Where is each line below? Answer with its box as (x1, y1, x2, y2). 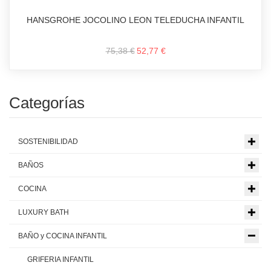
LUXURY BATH (18, 208, 69, 217)
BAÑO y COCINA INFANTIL (18, 232, 107, 240)
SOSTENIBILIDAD (18, 137, 78, 146)
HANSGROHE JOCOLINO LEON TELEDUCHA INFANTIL (27, 15, 244, 25)
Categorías (9, 94, 85, 112)
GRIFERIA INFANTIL (27, 255, 94, 264)
